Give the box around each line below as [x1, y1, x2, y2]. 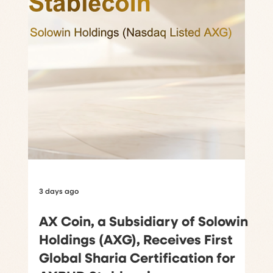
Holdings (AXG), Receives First [38, 252, 233, 266]
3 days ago [38, 207, 79, 214]
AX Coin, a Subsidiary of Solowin [38, 234, 248, 248]
